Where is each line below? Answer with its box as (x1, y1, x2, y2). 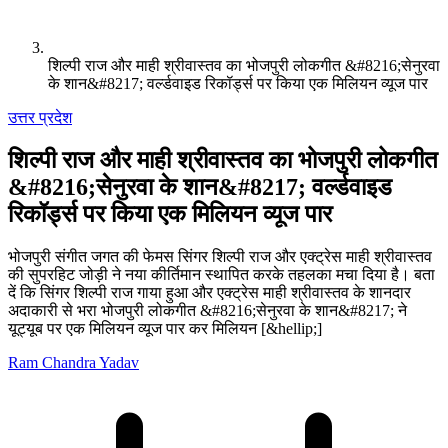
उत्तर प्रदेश (8, 109, 72, 126)
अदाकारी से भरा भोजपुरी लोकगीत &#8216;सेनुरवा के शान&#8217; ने (8, 301, 407, 319)
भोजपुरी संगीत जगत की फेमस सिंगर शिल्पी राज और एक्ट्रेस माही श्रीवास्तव (8, 247, 432, 265)
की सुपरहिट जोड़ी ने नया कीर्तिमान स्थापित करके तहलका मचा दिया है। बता (8, 265, 435, 283)
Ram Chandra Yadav (8, 353, 139, 371)
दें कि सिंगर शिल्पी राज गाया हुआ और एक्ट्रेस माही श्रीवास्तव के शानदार (8, 283, 411, 301)
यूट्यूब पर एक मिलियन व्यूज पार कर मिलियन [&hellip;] (8, 319, 322, 337)
